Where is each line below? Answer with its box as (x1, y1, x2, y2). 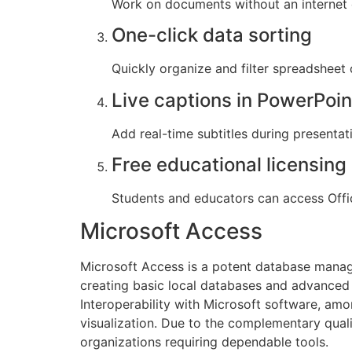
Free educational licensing (112, 152, 346, 176)
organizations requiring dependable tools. (80, 334, 328, 350)
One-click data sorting (112, 24, 312, 47)
